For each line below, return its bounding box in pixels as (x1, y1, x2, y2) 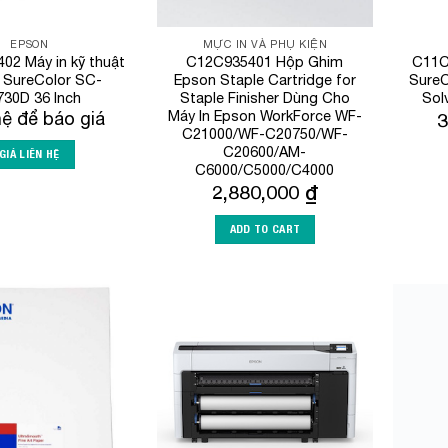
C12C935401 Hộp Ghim (186, 52, 344, 70)
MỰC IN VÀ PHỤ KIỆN (202, 38, 328, 51)
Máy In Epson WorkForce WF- (167, 106, 362, 124)
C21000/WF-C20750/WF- (181, 124, 348, 142)
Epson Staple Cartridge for (173, 70, 356, 88)
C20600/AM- (223, 142, 307, 160)
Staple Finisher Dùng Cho (179, 88, 350, 106)
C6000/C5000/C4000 (195, 160, 335, 178)
